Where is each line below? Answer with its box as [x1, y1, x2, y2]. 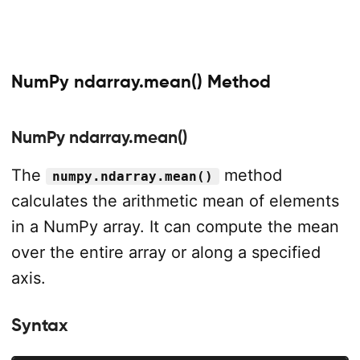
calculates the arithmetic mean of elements [10, 191, 339, 211]
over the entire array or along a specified [10, 243, 321, 262]
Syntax [10, 314, 68, 336]
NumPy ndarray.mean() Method [10, 72, 271, 92]
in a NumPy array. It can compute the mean [10, 217, 339, 236]
